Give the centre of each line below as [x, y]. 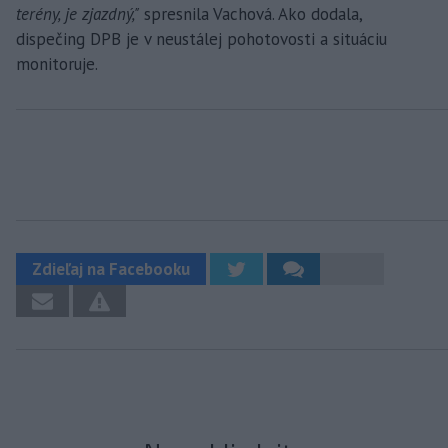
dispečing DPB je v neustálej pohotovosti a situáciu [201, 38]
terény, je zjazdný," [77, 13]
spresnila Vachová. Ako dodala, [250, 13]
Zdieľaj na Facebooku [111, 268]
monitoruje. [57, 63]
